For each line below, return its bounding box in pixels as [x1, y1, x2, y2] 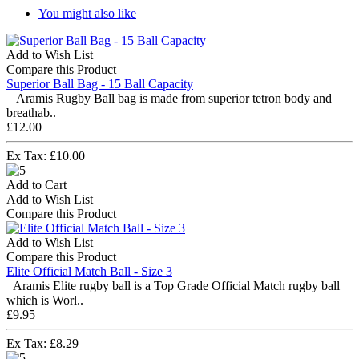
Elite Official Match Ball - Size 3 [6, 264, 172, 278]
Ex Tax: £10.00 [6, 148, 85, 163]
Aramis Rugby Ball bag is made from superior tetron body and [6, 91, 332, 105]
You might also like [38, 6, 136, 20]
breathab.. [6, 105, 56, 119]
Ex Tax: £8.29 [6, 336, 79, 350]
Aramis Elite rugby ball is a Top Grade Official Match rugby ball [6, 278, 340, 292]
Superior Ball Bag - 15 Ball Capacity [6, 76, 193, 91]
